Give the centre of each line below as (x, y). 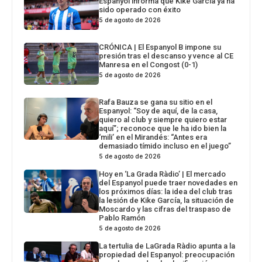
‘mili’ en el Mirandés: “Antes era (153, 137)
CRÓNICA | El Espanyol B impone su (160, 47)
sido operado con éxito (140, 10)
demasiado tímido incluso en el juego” (165, 146)
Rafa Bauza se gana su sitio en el (156, 102)
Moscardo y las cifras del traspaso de (165, 209)
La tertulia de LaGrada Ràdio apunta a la (167, 246)
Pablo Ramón (122, 218)
